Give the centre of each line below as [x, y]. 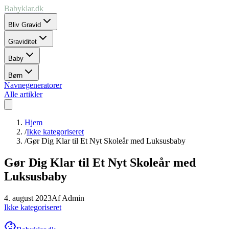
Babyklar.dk [24, 8]
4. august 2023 [28, 198]
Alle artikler [23, 94]
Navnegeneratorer [33, 85]
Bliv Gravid [25, 25]
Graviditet [22, 42]
